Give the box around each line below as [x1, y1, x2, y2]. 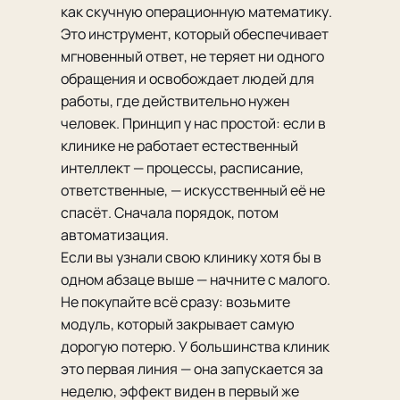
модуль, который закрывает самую [61, 314, 295, 335]
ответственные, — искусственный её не [61, 180, 325, 201]
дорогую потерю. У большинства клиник [61, 337, 329, 357]
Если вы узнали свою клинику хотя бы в [61, 247, 321, 268]
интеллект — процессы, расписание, [61, 158, 304, 179]
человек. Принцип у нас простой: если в [61, 113, 326, 134]
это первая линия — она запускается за [61, 359, 323, 379]
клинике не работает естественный [61, 136, 298, 156]
